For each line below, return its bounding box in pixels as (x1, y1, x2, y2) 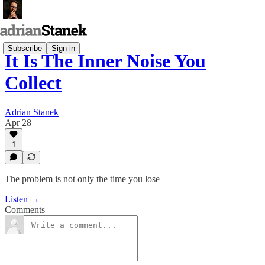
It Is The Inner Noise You (5, 50, 206, 72)
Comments (5, 205, 45, 215)
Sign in (51, 43, 75, 53)
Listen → (5, 194, 40, 204)
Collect (5, 72, 62, 94)
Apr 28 (5, 117, 31, 128)
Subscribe (8, 43, 42, 53)
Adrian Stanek (5, 106, 59, 117)
